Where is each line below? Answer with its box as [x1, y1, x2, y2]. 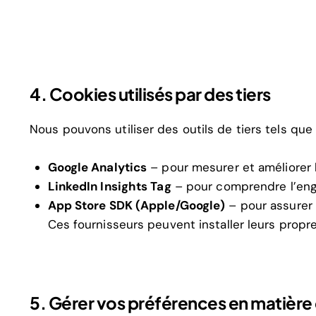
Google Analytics [47, 159, 147, 176]
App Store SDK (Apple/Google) [47, 197, 226, 214]
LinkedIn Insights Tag [47, 178, 171, 195]
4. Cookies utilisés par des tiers [30, 83, 271, 105]
